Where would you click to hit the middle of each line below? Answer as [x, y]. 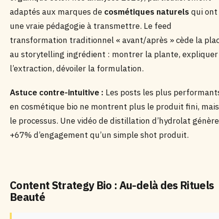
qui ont [203, 12]
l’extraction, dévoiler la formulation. [77, 68]
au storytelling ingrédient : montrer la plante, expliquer [114, 54]
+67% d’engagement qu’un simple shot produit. [99, 135]
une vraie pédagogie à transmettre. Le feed [91, 26]
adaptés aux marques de [57, 12]
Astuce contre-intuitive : [57, 92]
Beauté [28, 197]
